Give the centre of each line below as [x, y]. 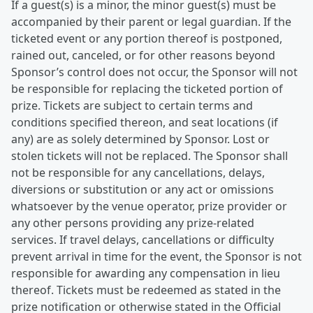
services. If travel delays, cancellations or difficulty [143, 240]
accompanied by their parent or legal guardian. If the [151, 22]
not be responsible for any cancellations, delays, [138, 173]
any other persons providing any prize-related [133, 223]
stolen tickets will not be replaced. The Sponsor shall [150, 156]
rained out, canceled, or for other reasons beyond [143, 55]
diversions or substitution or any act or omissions [143, 189]
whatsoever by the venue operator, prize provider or [149, 206]
